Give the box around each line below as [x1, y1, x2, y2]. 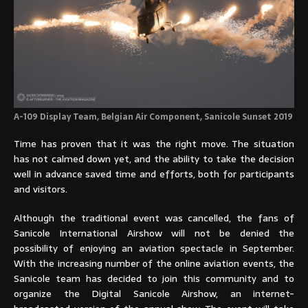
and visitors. [14, 181, 67, 197]
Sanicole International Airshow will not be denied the [14, 225, 294, 241]
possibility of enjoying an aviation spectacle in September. [14, 241, 294, 256]
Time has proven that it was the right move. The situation [14, 136, 294, 152]
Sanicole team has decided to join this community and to [14, 271, 294, 287]
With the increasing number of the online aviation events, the [14, 256, 294, 272]
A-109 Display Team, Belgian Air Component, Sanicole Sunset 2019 [14, 110, 293, 124]
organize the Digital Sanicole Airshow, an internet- [14, 286, 294, 302]
